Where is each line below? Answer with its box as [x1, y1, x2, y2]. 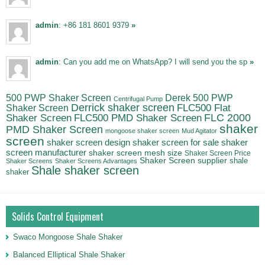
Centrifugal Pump [114, 95, 163, 102]
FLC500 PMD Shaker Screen [74, 111, 202, 124]
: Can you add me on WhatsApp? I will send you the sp [59, 57, 250, 66]
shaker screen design [47, 137, 130, 147]
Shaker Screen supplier [140, 156, 227, 165]
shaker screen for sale [132, 137, 219, 147]
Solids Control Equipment [12, 209, 104, 224]
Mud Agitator [182, 127, 217, 134]
